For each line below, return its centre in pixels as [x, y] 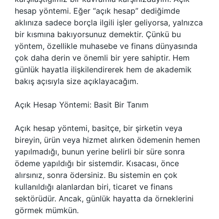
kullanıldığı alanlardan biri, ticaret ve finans [94, 187]
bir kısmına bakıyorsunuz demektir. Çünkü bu [98, 34]
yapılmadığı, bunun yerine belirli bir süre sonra [100, 152]
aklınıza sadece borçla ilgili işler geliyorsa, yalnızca [109, 22]
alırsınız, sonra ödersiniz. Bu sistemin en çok [96, 175]
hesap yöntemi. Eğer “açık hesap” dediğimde [97, 11]
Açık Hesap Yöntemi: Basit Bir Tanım [82, 105]
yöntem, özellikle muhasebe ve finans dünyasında [106, 46]
